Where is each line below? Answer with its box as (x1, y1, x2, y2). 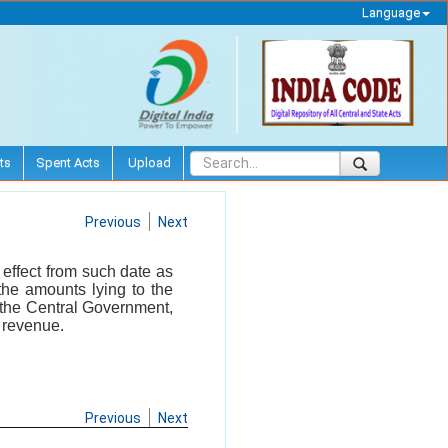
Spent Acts (36, 154, 100, 170)
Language (361, 5, 420, 20)
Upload (125, 154, 171, 170)
